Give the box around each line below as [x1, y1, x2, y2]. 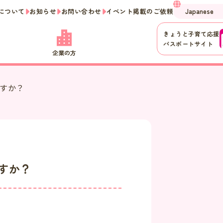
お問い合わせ [61, 6, 102, 16]
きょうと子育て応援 [163, 29, 220, 38]
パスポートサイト [163, 39, 213, 48]
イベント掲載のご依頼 [106, 6, 174, 16]
